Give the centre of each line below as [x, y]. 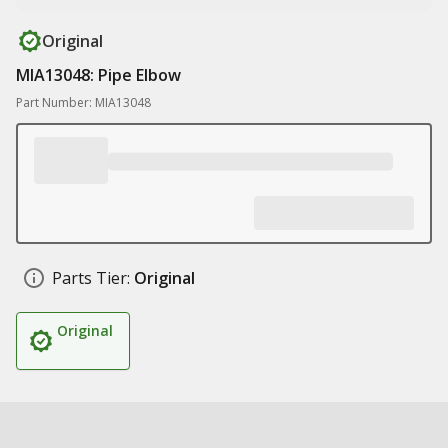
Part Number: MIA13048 [83, 102]
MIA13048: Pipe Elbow [98, 75]
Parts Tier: [91, 278]
